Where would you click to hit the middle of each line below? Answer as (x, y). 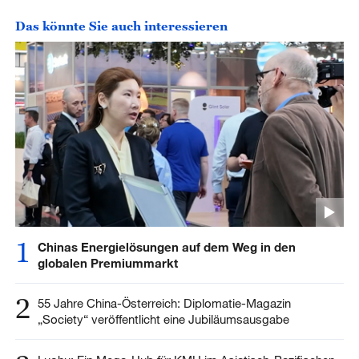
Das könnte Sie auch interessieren (121, 26)
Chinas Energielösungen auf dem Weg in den (166, 246)
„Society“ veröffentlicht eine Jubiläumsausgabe (163, 319)
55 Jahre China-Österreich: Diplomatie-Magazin (164, 303)
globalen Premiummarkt (107, 262)
